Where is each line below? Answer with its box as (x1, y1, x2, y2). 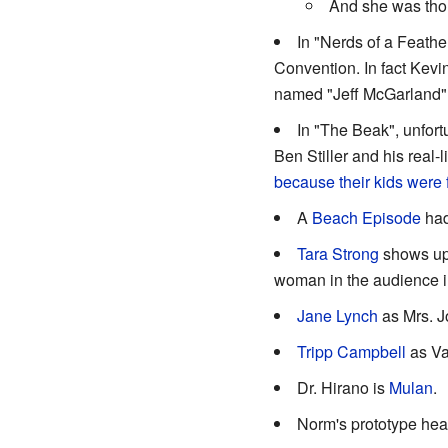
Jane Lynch (296, 303, 378, 327)
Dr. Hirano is (296, 375, 389, 399)
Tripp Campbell (296, 339, 406, 363)
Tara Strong (296, 241, 379, 265)
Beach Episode (311, 205, 421, 229)
